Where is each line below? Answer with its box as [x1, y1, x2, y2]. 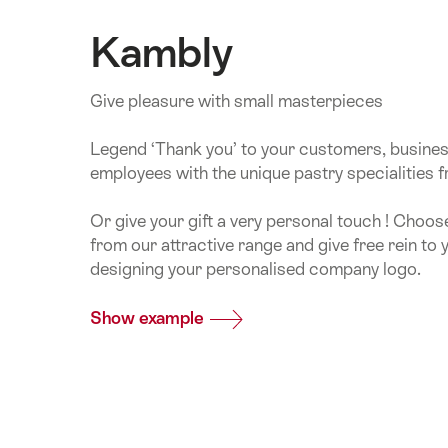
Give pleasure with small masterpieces [90, 90, 383, 111]
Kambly [90, 28, 233, 76]
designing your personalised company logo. [90, 258, 421, 279]
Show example [90, 307, 204, 328]
